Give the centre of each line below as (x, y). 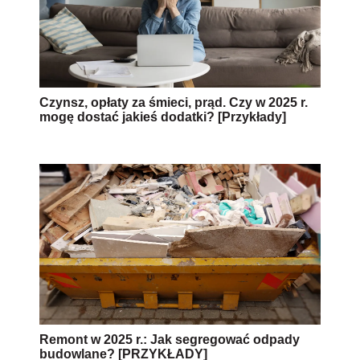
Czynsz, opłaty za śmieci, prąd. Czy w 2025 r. (174, 102)
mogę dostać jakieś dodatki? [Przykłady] (163, 117)
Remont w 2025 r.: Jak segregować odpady (170, 339)
